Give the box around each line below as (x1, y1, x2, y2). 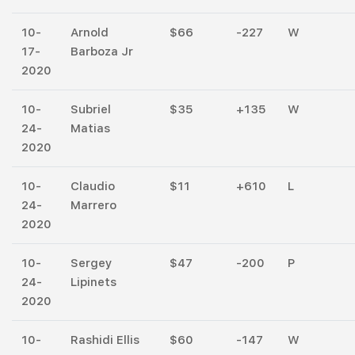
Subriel (71, 101, 111, 116)
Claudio (71, 178, 115, 193)
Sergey (71, 255, 112, 270)
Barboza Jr (71, 44, 133, 59)
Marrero (71, 197, 116, 212)
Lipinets (71, 274, 116, 289)
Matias (71, 120, 110, 136)
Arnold (71, 25, 109, 40)
